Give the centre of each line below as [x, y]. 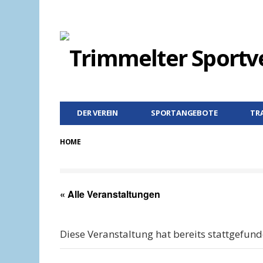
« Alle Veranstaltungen [110, 194]
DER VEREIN [97, 113]
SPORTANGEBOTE [184, 113]
